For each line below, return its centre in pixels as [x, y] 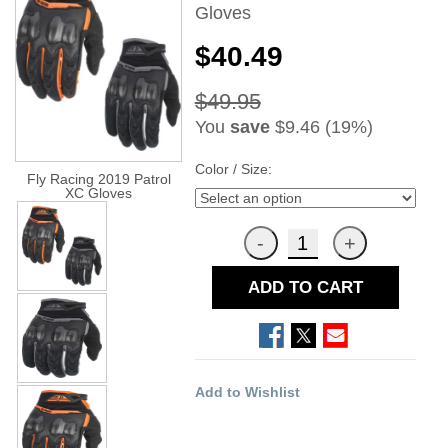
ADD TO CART [305, 287]
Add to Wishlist [247, 391]
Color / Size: [233, 168]
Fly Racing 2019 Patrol [98, 178]
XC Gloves [99, 192]
